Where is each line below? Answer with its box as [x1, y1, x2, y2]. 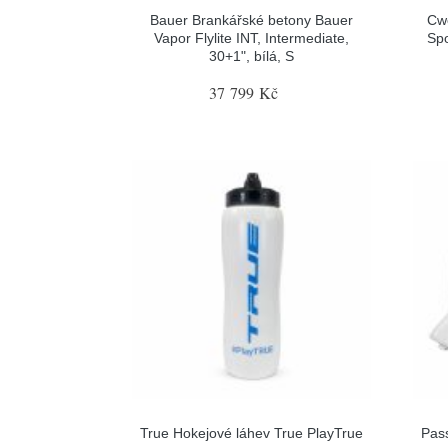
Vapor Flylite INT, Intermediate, [153, 30, 349, 46]
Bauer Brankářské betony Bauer [149, 12, 353, 28]
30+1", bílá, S [208, 48, 294, 64]
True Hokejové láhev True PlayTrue [139, 424, 363, 441]
